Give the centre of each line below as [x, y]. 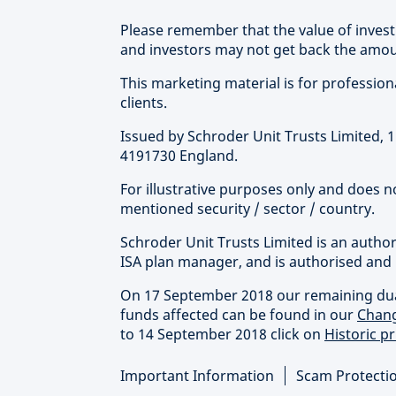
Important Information [197, 376]
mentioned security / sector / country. [247, 209]
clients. [144, 103]
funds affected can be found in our [239, 315]
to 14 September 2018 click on [222, 335]
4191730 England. [179, 156]
